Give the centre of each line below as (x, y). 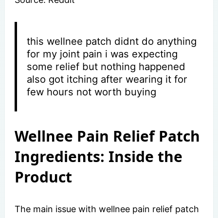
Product (43, 177)
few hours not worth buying (92, 91)
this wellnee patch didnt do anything (112, 41)
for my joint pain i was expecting (102, 54)
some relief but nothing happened (106, 66)
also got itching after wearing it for (107, 79)
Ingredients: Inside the (99, 156)
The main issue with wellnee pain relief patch (107, 209)
